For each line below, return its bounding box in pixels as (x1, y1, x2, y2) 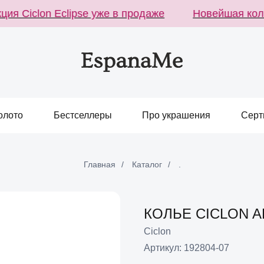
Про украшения (142, 110, 211, 120)
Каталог (131, 160, 162, 169)
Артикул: (144, 243, 184, 253)
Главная (83, 160, 115, 169)
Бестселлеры (53, 110, 112, 120)
